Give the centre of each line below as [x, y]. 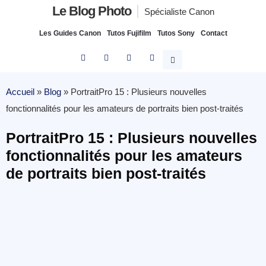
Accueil [20, 92]
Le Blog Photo [91, 11]
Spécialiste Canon [179, 12]
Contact [214, 33]
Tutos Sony [176, 33]
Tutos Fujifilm [129, 33]
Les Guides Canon [70, 33]
